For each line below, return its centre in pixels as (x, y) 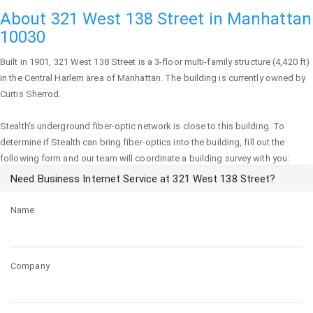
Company (30, 266)
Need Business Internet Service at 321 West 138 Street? (143, 179)
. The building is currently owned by (233, 78)
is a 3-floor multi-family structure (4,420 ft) (223, 62)
